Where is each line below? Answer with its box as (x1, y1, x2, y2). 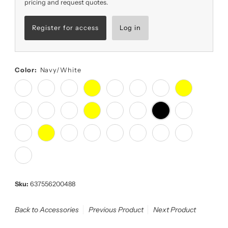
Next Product (153, 205, 196, 215)
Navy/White (40, 66, 82, 74)
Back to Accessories (14, 205, 79, 215)
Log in (119, 24, 141, 32)
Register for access (32, 24, 99, 32)
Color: (14, 66, 37, 74)
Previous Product (88, 205, 144, 215)
